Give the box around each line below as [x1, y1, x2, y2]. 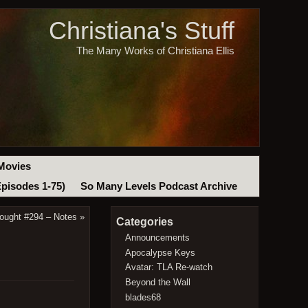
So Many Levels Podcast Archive [80, 181, 237, 192]
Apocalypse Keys [125, 247, 196, 258]
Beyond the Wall [125, 276, 191, 287]
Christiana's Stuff [48, 16, 234, 45]
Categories [115, 216, 173, 228]
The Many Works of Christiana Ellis [76, 45, 234, 56]
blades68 [125, 291, 162, 302]
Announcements [125, 232, 190, 243]
